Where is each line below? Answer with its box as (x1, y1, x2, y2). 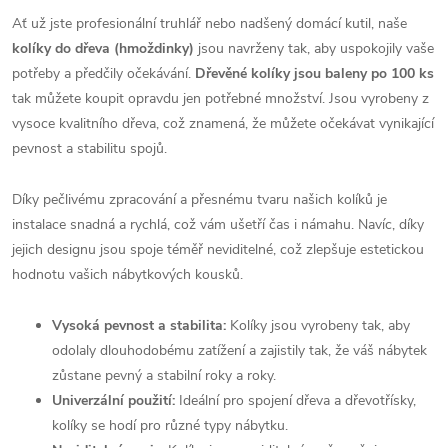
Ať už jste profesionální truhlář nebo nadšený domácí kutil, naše (12, 13, 407, 33)
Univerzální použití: (52, 390, 175, 410)
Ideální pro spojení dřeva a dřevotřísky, (175, 390, 416, 410)
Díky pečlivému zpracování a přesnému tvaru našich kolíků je (12, 189, 387, 209)
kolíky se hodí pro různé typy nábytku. (52, 415, 288, 435)
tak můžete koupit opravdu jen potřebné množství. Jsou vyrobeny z (12, 88, 429, 108)
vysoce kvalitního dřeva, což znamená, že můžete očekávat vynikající (12, 113, 434, 133)
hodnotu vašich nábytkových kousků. (12, 264, 243, 284)
